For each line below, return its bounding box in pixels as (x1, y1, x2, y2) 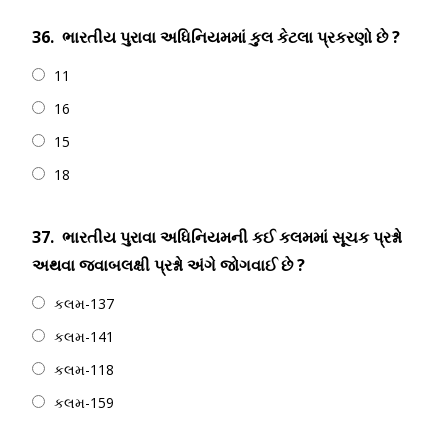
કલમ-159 (54, 393, 114, 412)
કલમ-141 (54, 327, 114, 346)
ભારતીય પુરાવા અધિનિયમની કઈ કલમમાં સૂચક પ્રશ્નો (62, 226, 402, 248)
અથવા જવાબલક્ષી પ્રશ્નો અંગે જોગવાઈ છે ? (32, 254, 305, 276)
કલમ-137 (54, 294, 114, 313)
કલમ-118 (54, 360, 114, 379)
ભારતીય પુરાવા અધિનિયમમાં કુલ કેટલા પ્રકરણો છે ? (62, 26, 400, 48)
